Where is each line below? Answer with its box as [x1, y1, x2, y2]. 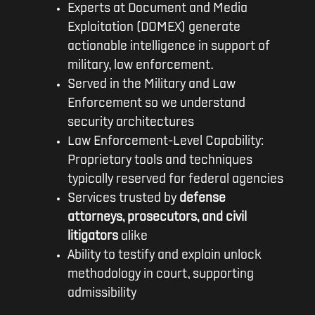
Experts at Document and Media [67, 2, 247, 15]
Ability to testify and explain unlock [67, 249, 262, 262]
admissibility [67, 287, 136, 300]
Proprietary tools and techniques [67, 154, 252, 167]
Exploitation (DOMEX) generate [67, 21, 240, 34]
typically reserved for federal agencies [67, 173, 283, 186]
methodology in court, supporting [67, 268, 254, 281]
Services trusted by [67, 192, 179, 205]
